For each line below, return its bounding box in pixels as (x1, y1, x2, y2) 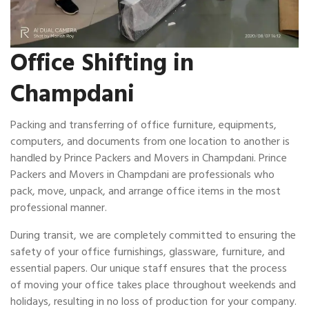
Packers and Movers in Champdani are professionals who (10, 165, 275, 183)
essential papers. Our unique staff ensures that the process (10, 259, 287, 277)
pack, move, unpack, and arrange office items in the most (10, 181, 281, 200)
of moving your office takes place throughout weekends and (10, 275, 296, 294)
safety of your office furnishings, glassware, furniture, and (10, 242, 285, 261)
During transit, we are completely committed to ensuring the (10, 226, 296, 244)
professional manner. (10, 198, 107, 217)
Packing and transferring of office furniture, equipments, (10, 115, 277, 134)
